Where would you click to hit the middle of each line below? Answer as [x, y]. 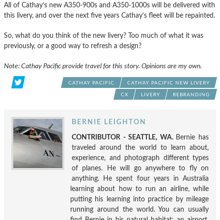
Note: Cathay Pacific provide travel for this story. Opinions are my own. [103, 66]
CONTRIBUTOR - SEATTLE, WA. [124, 137]
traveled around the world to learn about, [140, 147]
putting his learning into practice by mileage [139, 199]
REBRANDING [191, 95]
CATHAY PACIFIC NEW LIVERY [168, 83]
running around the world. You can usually [139, 209]
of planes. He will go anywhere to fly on [140, 168]
